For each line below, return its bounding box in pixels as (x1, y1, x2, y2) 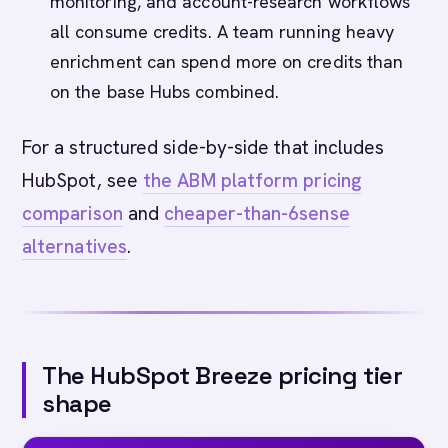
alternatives (22, 234, 127, 259)
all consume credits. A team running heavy (50, 20, 395, 43)
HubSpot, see (22, 168, 144, 193)
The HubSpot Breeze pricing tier (42, 360, 403, 391)
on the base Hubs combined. (50, 80, 280, 103)
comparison (22, 201, 123, 226)
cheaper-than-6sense (164, 201, 350, 226)
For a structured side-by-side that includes (22, 135, 385, 160)
